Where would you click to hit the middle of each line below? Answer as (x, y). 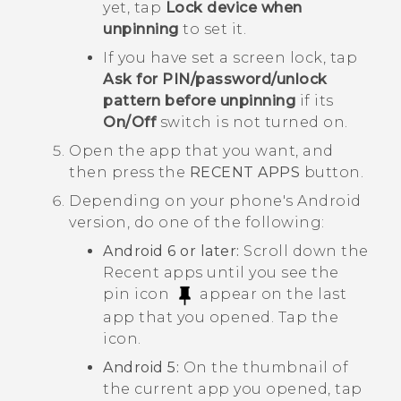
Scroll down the (304, 252)
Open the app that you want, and (201, 151)
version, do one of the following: (197, 223)
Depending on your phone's (183, 201)
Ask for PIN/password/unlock (215, 80)
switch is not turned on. (252, 123)
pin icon (138, 294)
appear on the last (271, 294)
